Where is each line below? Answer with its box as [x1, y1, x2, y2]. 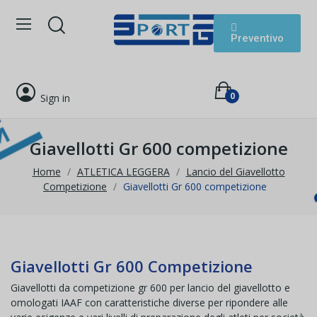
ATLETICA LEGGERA [76, 165, 170, 178]
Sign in [40, 91, 70, 105]
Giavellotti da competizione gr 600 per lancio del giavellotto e [11, 281, 290, 294]
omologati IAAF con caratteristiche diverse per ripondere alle [11, 296, 288, 309]
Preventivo [231, 32, 284, 45]
